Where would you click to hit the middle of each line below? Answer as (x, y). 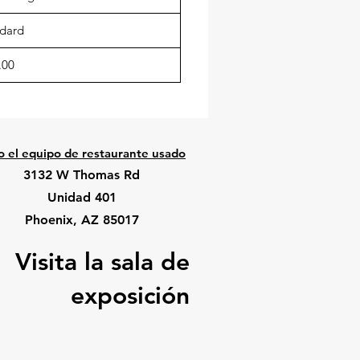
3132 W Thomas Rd (82, 175)
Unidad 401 (82, 197)
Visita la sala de (102, 262)
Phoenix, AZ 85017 (82, 220)
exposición (130, 296)
